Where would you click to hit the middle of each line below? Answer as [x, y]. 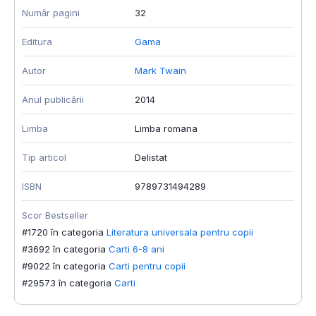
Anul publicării [53, 100]
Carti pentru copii [147, 266]
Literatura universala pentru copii [180, 232]
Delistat [151, 158]
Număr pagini [51, 13]
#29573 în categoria [67, 283]
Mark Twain [160, 71]
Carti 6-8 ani [136, 249]
